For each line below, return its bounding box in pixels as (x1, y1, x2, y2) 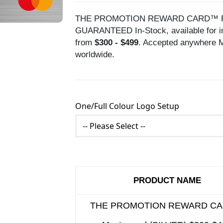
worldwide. (75, 49, 115, 59)
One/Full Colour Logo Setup (75, 100, 180, 111)
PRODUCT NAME (133, 175, 201, 185)
